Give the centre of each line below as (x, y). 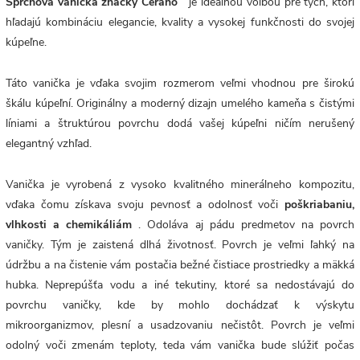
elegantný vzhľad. (49, 144)
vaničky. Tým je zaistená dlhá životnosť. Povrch (132, 245)
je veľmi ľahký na (309, 245)
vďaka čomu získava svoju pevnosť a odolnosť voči (145, 205)
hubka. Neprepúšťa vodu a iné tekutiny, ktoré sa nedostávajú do (180, 285)
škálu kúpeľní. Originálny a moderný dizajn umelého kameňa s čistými (180, 104)
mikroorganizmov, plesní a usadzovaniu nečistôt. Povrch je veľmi (180, 325)
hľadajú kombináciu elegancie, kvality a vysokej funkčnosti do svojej (180, 22)
